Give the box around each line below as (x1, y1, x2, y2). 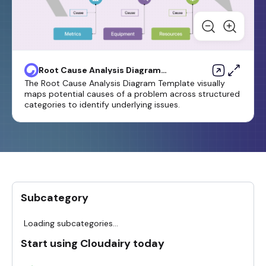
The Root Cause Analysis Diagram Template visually (24, 78, 225, 89)
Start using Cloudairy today (21, 236, 164, 251)
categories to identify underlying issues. (24, 99, 180, 110)
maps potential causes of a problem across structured (24, 88, 240, 100)
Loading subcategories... (24, 218, 118, 229)
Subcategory (21, 191, 88, 205)
